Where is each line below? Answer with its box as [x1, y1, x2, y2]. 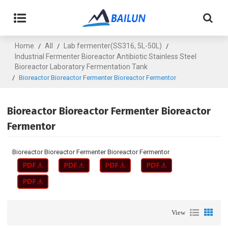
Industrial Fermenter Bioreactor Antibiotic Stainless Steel [15, 52, 197, 61]
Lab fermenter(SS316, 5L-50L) [64, 42, 162, 50]
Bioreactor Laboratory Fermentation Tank [15, 63, 148, 71]
